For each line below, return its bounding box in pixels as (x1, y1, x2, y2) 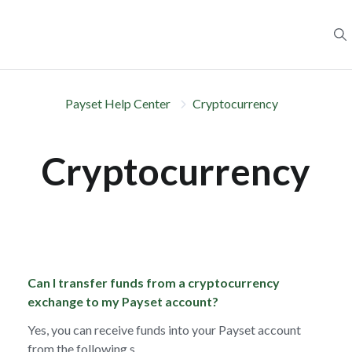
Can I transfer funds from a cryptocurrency (27, 275, 280, 290)
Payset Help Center (64, 96, 170, 111)
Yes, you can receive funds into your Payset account (27, 322, 301, 337)
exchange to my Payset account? (27, 294, 218, 309)
